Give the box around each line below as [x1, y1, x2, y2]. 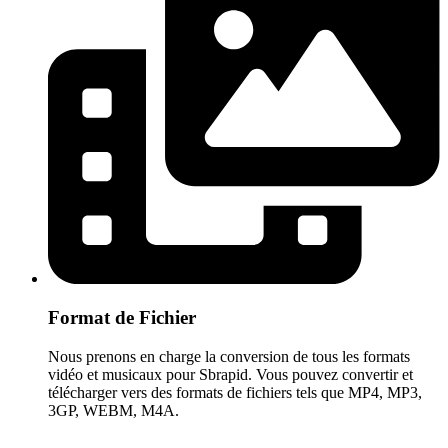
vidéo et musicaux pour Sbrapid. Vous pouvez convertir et [48, 365, 413, 383]
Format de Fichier [48, 307, 196, 329]
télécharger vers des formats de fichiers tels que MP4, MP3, [48, 383, 422, 401]
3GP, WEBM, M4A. [48, 401, 179, 419]
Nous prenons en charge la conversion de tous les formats [48, 347, 410, 365]
